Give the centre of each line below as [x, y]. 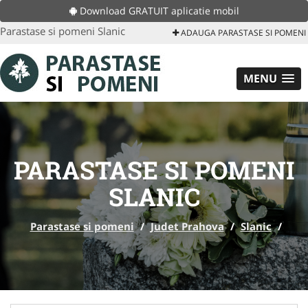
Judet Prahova [187, 226]
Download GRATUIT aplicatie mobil [158, 11]
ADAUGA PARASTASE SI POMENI [242, 33]
